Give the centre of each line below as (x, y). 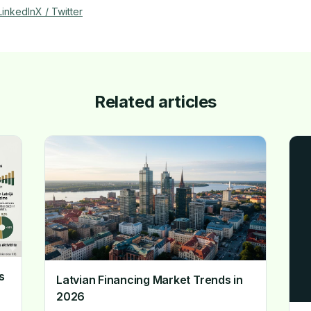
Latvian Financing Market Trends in (150, 279)
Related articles (155, 102)
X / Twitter (59, 11)
